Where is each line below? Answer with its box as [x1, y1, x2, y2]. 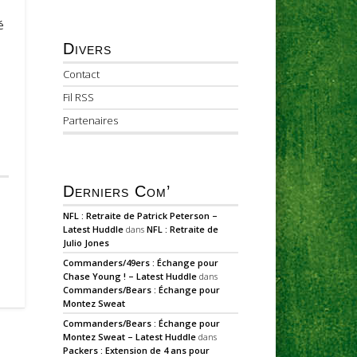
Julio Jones [63, 236, 110, 249]
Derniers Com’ [63, 182, 171, 200]
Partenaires [63, 113, 119, 128]
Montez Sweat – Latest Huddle [63, 330, 197, 343]
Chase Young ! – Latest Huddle [63, 269, 198, 282]
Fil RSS [63, 90, 95, 105]
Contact [63, 67, 100, 82]
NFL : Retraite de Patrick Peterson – [63, 209, 218, 222]
